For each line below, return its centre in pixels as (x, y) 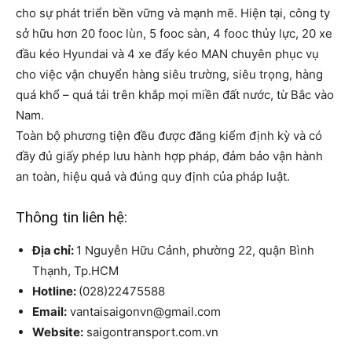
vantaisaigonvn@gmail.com (144, 311)
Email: (49, 311)
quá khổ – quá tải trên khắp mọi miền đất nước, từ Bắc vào (175, 94)
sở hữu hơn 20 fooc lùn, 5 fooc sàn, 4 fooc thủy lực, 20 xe (174, 33)
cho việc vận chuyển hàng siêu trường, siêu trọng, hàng (169, 74)
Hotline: (55, 291)
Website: (58, 332)
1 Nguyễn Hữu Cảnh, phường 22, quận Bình (195, 250)
